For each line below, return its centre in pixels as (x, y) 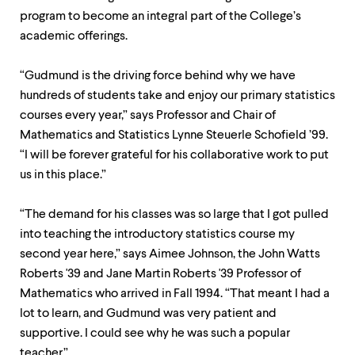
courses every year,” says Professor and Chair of (148, 116)
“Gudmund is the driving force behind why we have (158, 76)
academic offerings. (75, 36)
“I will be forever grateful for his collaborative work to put (174, 155)
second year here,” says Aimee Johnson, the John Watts (170, 254)
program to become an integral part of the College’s (160, 17)
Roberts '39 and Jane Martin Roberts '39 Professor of (160, 274)
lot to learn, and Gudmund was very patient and (148, 314)
